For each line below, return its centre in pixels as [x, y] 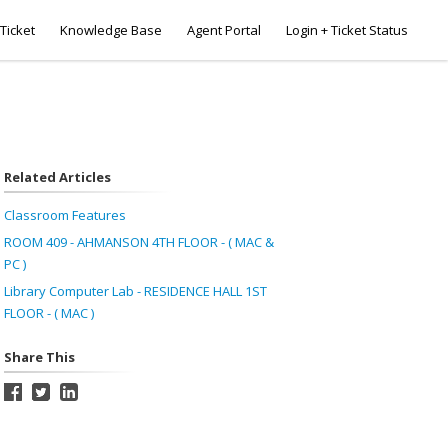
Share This [39, 357]
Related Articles [57, 177]
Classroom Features [64, 215]
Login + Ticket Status [347, 30]
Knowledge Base [111, 30]
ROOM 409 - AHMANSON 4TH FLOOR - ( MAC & [138, 242]
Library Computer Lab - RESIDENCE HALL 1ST [135, 291]
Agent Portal [224, 30]
